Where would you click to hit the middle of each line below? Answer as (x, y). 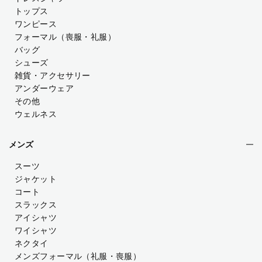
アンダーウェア (44, 88)
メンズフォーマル (49, 256)
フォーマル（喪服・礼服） (65, 37)
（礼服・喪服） (112, 256)
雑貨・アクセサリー (53, 75)
